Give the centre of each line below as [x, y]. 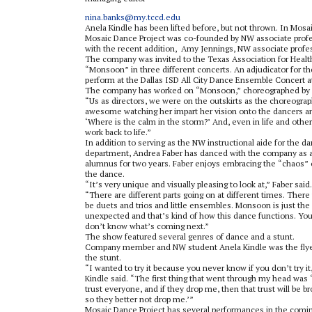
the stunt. [103, 257]
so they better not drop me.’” [139, 299]
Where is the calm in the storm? [148, 121]
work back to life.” [119, 132]
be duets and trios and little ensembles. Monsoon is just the [197, 205]
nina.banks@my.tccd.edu [133, 17]
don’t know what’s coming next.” [147, 226]
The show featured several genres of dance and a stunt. [190, 236]
